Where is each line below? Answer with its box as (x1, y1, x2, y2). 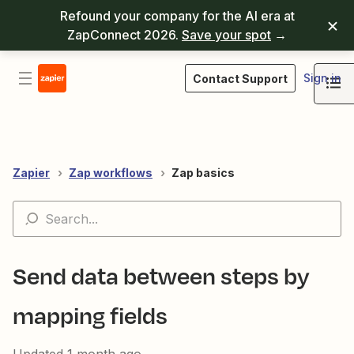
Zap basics (171, 166, 235, 179)
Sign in (303, 71, 341, 85)
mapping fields (13, 298, 168, 332)
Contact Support (193, 72, 288, 85)
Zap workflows (69, 166, 153, 179)
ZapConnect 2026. (67, 27, 182, 43)
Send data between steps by (13, 258, 310, 292)
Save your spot (182, 27, 271, 43)
